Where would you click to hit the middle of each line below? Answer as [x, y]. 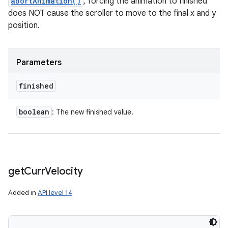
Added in [23, 193]
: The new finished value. [93, 112]
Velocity [64, 171]
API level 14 [55, 193]
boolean [34, 112]
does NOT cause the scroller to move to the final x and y [112, 13]
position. [24, 25]
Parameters [39, 63]
